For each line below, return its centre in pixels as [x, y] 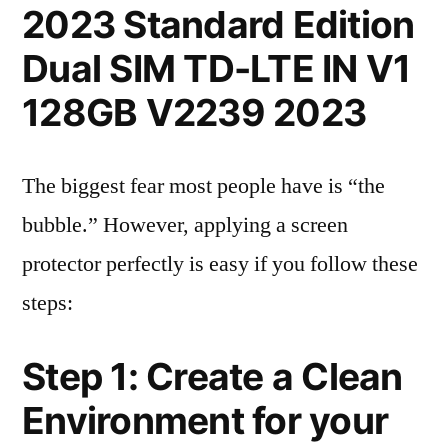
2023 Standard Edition [218, 24]
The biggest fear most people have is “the [203, 186]
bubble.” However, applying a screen [185, 225]
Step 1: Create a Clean [212, 376]
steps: [47, 303]
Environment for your [205, 420]
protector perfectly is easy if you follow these [220, 264]
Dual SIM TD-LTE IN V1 [216, 68]
